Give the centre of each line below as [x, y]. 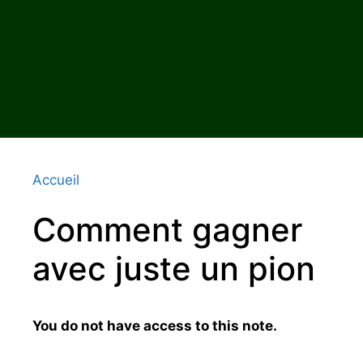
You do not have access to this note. [155, 325]
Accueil [56, 179]
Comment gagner [167, 229]
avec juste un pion [174, 268]
